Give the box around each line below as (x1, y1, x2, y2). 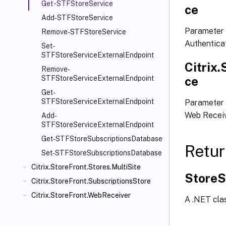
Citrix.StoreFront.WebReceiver (31, 191, 131, 199)
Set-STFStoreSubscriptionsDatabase (41, 149, 162, 157)
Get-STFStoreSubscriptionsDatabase (41, 135, 162, 143)
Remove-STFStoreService (41, 28, 126, 36)
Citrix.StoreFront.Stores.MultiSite (31, 163, 141, 171)
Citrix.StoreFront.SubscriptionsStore (31, 177, 151, 185)
